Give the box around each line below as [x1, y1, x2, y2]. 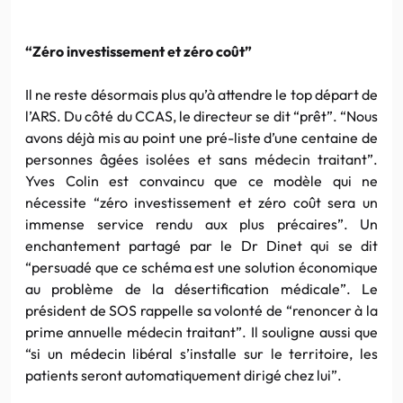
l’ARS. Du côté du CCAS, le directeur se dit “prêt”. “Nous [25, 106, 378, 125]
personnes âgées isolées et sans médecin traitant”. [25, 149, 378, 168]
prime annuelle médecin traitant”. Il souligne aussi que [25, 322, 378, 341]
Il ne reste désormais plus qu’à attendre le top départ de [25, 85, 378, 103]
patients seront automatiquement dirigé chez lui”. [25, 365, 342, 384]
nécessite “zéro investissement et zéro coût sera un [25, 193, 378, 211]
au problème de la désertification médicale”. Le [25, 279, 378, 298]
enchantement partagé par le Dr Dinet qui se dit [25, 236, 378, 255]
